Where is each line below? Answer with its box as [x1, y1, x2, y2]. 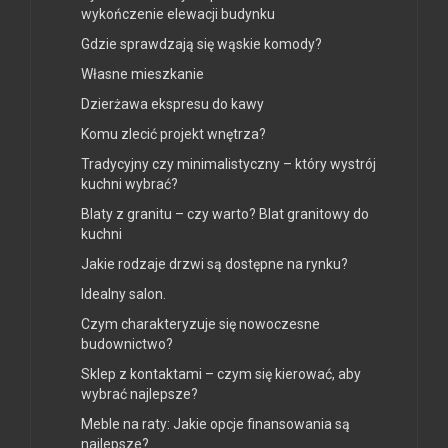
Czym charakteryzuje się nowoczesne [81, 316, 320, 333]
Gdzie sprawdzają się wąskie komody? [81, 36, 322, 53]
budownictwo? [81, 336, 173, 353]
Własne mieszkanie [81, 66, 204, 83]
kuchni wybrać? [81, 176, 178, 193]
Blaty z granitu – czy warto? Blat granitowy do [81, 206, 369, 223]
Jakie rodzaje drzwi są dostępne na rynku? [81, 256, 348, 273]
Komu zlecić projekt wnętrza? [81, 126, 266, 143]
